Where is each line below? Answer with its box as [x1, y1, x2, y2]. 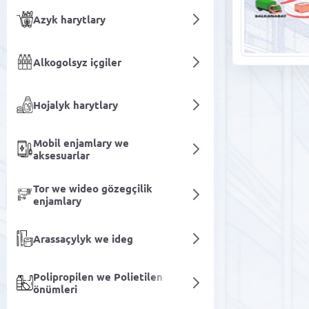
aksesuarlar [33, 148, 90, 162]
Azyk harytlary [33, 12, 106, 26]
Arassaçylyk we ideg [33, 232, 133, 246]
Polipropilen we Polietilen [33, 270, 163, 283]
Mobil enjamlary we [33, 136, 129, 150]
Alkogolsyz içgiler [33, 55, 121, 69]
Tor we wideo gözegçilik [33, 181, 152, 195]
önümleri [33, 282, 77, 296]
